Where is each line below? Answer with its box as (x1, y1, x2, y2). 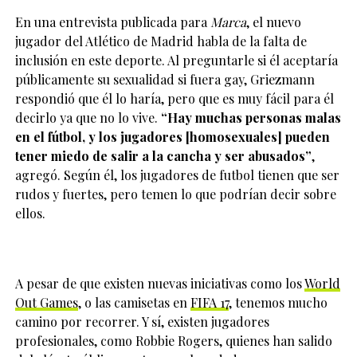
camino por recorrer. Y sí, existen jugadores (14, 312, 269, 330)
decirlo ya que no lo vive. (14, 108, 161, 126)
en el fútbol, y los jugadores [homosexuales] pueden (14, 127, 330, 145)
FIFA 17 (190, 293, 229, 311)
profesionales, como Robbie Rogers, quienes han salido (14, 331, 332, 349)
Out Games (14, 293, 78, 311)
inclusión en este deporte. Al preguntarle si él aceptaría (14, 51, 338, 69)
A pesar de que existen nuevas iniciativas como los (14, 274, 304, 292)
